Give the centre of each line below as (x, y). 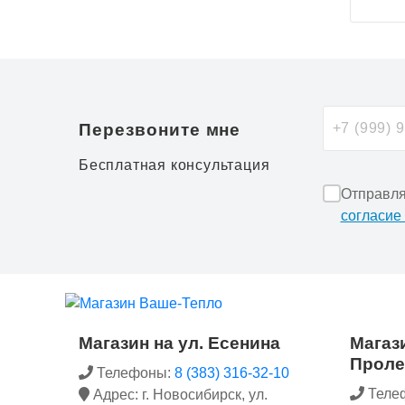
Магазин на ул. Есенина (179, 343)
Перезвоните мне (160, 129)
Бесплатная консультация (174, 165)
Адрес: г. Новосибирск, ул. (179, 394)
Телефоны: (134, 372)
